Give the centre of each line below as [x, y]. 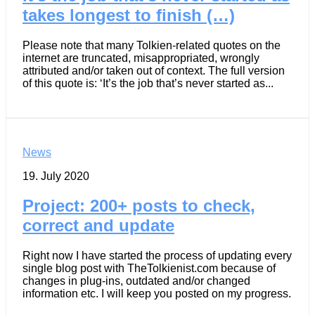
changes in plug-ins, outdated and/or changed [136, 281]
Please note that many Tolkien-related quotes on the [152, 45]
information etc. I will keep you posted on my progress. [157, 294]
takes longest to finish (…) [129, 15]
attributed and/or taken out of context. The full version [154, 70]
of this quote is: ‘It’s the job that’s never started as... [148, 83]
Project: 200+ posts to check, [139, 206]
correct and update [98, 226]
